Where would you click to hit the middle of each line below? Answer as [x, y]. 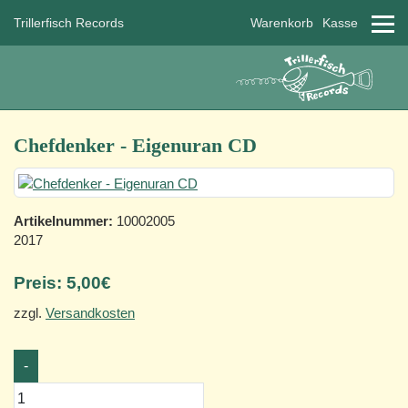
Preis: [40, 282]
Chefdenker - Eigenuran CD [135, 145]
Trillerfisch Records [69, 23]
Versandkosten [90, 312]
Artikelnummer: [63, 220]
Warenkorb [282, 23]
